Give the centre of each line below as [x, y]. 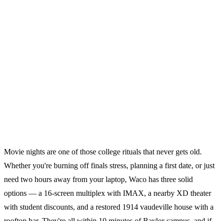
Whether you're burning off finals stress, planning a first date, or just [109, 165]
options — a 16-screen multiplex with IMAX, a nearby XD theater [108, 193]
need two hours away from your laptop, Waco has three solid [98, 179]
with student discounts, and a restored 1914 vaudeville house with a [109, 207]
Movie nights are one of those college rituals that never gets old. [103, 151]
